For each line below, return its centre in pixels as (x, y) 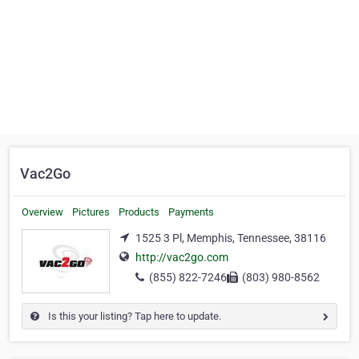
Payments (191, 212)
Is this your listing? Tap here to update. (133, 316)
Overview (42, 212)
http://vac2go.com (182, 258)
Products (139, 212)
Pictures (91, 212)
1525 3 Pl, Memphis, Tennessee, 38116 (231, 238)
